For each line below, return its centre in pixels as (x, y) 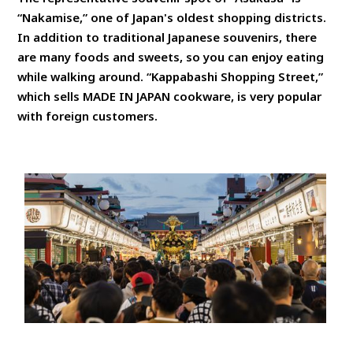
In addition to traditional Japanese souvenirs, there (167, 37)
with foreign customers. (88, 115)
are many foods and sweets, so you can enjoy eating (171, 56)
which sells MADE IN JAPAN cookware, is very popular (170, 96)
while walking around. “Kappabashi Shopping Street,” (171, 76)
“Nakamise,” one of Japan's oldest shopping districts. (172, 17)
